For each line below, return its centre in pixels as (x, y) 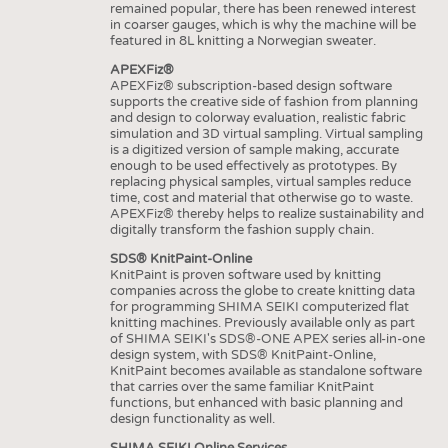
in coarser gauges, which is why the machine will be (262, 24)
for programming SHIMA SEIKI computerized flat (259, 306)
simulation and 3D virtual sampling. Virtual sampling (266, 133)
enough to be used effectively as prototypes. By (253, 165)
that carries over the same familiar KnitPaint (241, 386)
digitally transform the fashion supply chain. (243, 229)
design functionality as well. (193, 418)
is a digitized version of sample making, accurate (254, 149)
